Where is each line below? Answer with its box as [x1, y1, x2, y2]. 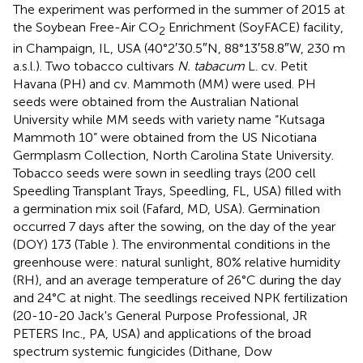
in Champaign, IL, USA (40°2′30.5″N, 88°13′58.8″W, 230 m [13, 41, 345, 57]
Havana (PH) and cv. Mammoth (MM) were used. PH [13, 76, 316, 92]
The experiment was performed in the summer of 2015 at [13, 2, 345, 18]
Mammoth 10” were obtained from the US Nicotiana [13, 130, 317, 146]
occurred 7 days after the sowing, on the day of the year [13, 219, 335, 235]
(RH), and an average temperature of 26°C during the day [13, 272, 341, 288]
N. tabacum [177, 58, 245, 75]
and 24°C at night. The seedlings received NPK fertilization [13, 290, 348, 306]
